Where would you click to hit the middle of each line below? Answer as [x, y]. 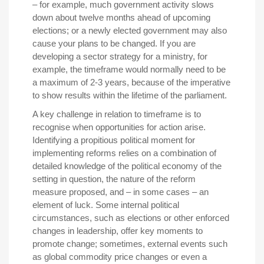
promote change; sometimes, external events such [130, 244]
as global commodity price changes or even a [120, 257]
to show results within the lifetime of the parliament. [130, 95]
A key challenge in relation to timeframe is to [117, 114]
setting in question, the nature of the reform [114, 179]
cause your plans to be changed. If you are [114, 44]
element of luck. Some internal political [106, 205]
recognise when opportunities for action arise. [119, 127]
